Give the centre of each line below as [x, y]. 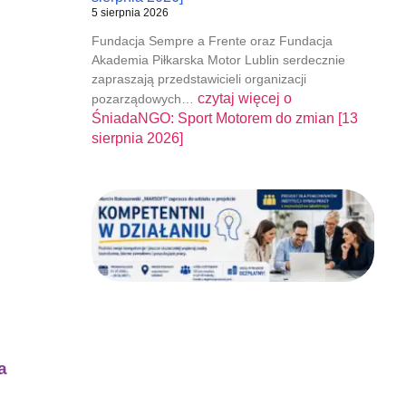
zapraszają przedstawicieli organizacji [198, 78]
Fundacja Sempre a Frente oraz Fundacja [212, 40]
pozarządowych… [144, 98]
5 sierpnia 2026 [130, 12]
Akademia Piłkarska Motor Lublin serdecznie [218, 59]
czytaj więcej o [244, 98]
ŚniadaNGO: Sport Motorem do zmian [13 [224, 118]
